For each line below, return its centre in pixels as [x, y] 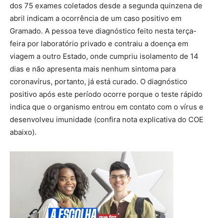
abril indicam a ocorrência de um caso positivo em [96, 18]
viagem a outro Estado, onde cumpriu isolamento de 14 [104, 56]
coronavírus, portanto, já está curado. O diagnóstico [99, 82]
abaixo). [23, 132]
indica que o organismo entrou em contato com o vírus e [107, 107]
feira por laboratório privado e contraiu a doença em [99, 44]
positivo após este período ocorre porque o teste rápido [106, 94]
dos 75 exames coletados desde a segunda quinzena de [106, 6]
